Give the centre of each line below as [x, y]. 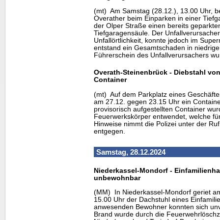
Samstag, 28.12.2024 [131, 152]
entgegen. [110, 131]
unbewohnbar [117, 178]
